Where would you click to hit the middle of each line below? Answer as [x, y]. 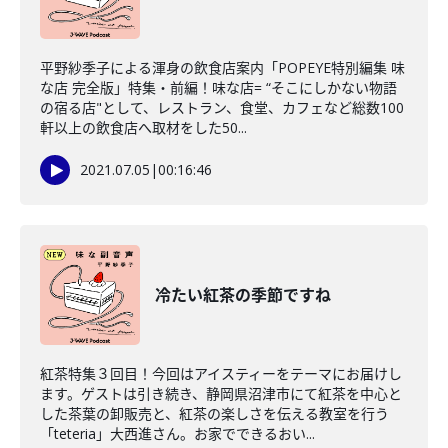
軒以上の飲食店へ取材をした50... [143, 127]
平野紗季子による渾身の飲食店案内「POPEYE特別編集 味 [222, 67]
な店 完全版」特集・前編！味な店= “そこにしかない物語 [218, 87]
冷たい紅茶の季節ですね [243, 295]
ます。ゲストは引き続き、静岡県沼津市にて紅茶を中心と [221, 393]
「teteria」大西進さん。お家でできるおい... [177, 433]
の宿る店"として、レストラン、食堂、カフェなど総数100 [222, 107]
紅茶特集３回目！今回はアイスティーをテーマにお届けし [221, 373]
